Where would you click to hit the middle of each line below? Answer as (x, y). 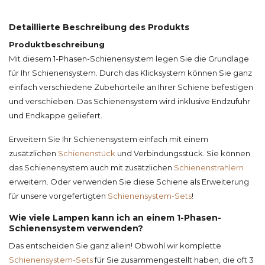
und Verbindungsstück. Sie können (183, 153)
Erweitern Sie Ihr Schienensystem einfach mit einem (109, 139)
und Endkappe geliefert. (56, 116)
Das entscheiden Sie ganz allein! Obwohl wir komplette (115, 246)
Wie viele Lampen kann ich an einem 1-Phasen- (115, 218)
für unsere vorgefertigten (58, 196)
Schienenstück (87, 153)
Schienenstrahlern (209, 168)
